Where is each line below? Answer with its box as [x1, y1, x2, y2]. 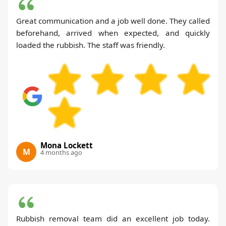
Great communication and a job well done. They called [16, 15, 210, 26]
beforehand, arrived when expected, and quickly [16, 27, 210, 38]
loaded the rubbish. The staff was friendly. [16, 39, 165, 50]
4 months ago [40, 147, 82, 157]
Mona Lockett [40, 140, 93, 150]
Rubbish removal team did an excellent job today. [16, 213, 210, 223]
